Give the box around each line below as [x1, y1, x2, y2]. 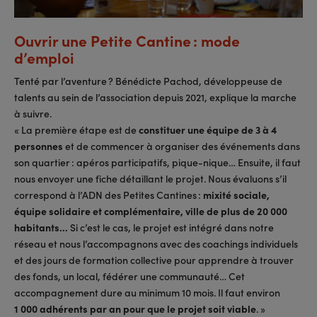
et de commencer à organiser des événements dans [63, 138, 300, 153]
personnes [14, 138, 63, 153]
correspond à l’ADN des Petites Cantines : [14, 187, 203, 202]
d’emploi [14, 46, 74, 67]
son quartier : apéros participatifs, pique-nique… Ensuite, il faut [14, 154, 301, 169]
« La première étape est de [14, 122, 139, 137]
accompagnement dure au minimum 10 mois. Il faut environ [14, 284, 280, 299]
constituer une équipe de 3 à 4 [139, 122, 277, 137]
